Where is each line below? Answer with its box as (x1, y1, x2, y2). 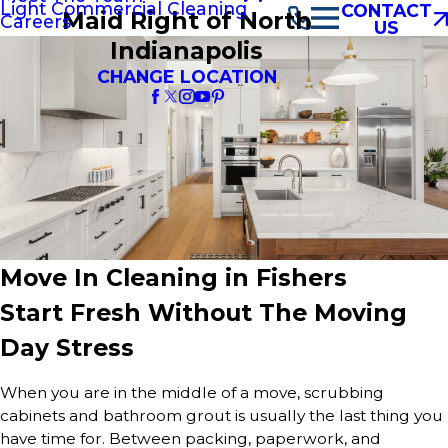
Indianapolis (110, 35, 264, 65)
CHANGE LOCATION (96, 65, 277, 87)
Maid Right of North (61, 5, 312, 35)
